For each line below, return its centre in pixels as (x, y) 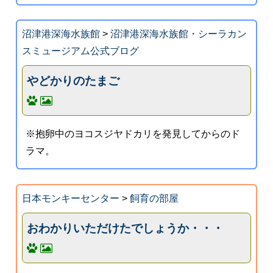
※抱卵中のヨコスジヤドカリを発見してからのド (133, 133)
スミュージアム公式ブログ (80, 51)
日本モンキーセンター (70, 198)
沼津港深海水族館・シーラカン (178, 34)
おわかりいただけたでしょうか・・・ (126, 228)
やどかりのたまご (73, 80)
